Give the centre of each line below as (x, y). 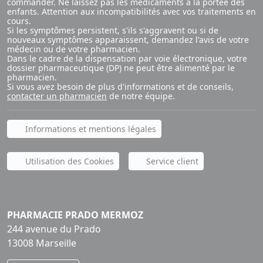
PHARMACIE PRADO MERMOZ (75, 215)
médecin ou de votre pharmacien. (74, 49)
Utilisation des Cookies (68, 161)
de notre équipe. (141, 96)
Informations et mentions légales (89, 129)
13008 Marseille (42, 243)
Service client (171, 161)
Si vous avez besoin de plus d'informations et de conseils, (120, 87)
